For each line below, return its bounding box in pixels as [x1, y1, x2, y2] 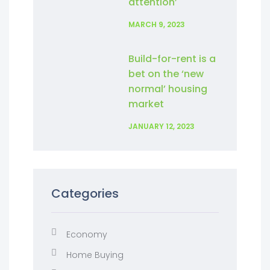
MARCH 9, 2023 [128, 19, 186, 30]
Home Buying [66, 249, 124, 261]
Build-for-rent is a [128, 52, 216, 66]
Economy [66, 228, 107, 240]
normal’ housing [128, 82, 208, 96]
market [128, 97, 165, 111]
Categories [51, 185, 119, 202]
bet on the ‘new [128, 67, 204, 81]
